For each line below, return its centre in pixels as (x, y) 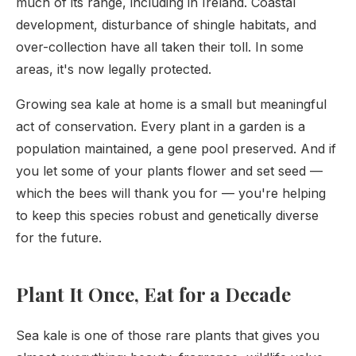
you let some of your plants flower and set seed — (169, 171)
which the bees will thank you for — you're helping (171, 193)
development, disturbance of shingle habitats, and (166, 25)
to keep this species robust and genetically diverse (167, 215)
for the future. (59, 238)
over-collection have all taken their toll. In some (160, 47)
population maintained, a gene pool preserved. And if (176, 149)
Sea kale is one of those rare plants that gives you (168, 335)
